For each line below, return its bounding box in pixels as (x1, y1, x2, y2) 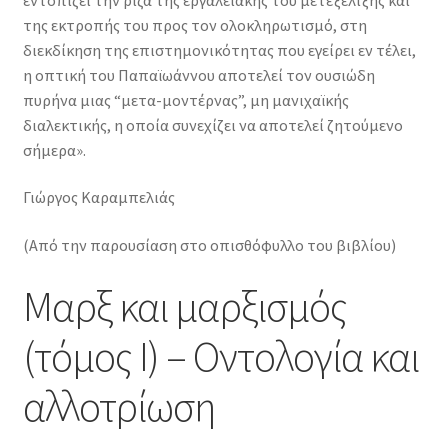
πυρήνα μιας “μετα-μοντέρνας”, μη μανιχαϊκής (22, 89, 349, 110)
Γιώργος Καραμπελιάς (22, 187, 175, 208)
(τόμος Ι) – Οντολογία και (22, 329, 419, 382)
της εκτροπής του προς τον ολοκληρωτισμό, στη (22, 14, 367, 35)
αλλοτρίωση (22, 379, 215, 432)
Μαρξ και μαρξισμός (22, 279, 347, 332)
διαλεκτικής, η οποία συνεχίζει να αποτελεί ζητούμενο (22, 114, 403, 135)
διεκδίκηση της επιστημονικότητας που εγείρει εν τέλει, (22, 39, 416, 60)
